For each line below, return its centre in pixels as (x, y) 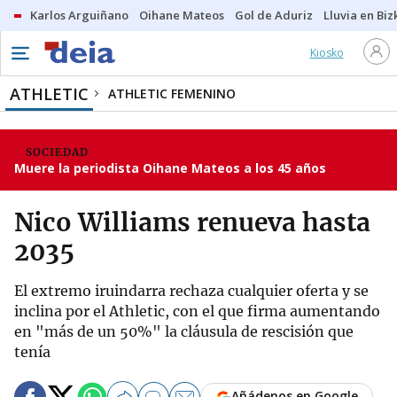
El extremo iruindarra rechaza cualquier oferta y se (191, 291)
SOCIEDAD (57, 152)
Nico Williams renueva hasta (192, 222)
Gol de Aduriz (274, 15)
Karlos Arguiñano (79, 15)
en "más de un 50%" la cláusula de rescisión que (184, 331)
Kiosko (327, 53)
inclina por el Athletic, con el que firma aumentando (197, 311)
